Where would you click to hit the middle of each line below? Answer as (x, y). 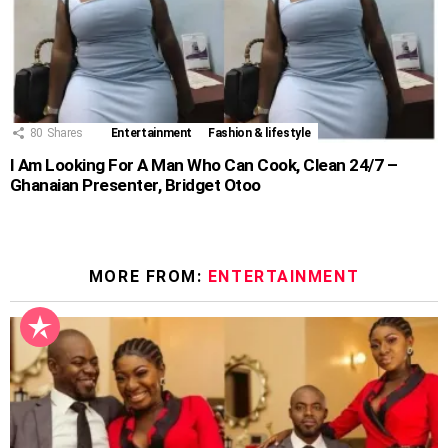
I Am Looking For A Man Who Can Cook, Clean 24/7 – (204, 165)
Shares (64, 133)
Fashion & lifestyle (259, 133)
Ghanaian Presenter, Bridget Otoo (135, 185)
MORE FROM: (148, 277)
